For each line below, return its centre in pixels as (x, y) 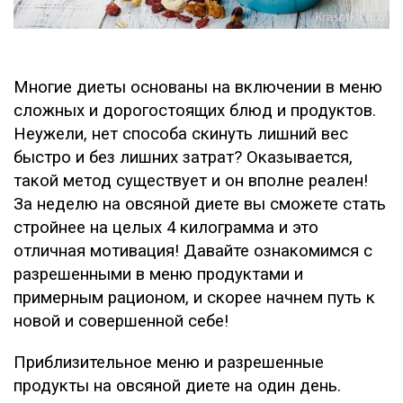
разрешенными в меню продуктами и (158, 275)
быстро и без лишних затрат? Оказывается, (183, 158)
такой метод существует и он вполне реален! (191, 181)
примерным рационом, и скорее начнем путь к (194, 298)
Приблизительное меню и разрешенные (169, 363)
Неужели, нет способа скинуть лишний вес (181, 134)
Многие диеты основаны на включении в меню (198, 88)
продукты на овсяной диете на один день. (177, 386)
